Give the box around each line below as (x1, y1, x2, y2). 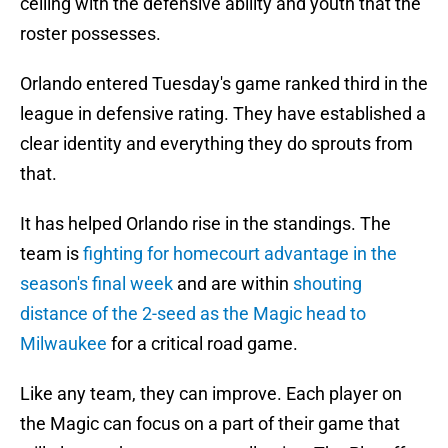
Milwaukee (20, 333, 107, 355)
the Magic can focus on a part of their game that (20, 413, 400, 435)
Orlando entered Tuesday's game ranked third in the (20, 73, 428, 95)
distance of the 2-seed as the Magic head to (20, 303, 366, 325)
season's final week (20, 273, 173, 295)
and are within (173, 273, 293, 295)
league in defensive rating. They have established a (20, 103, 426, 125)
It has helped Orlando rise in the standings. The (20, 213, 391, 235)
